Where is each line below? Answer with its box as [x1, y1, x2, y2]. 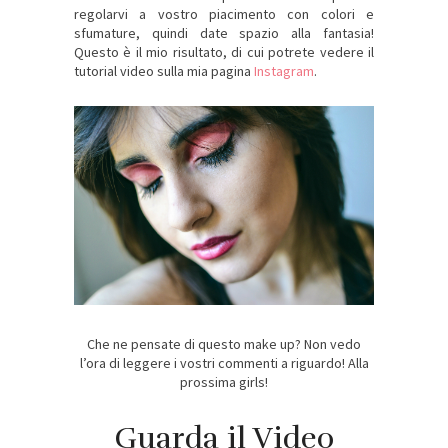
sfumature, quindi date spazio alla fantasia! [74, 23, 374, 42]
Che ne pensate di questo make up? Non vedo [87, 335, 361, 354]
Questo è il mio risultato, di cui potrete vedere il [74, 42, 374, 61]
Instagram [254, 61, 314, 80]
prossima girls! [180, 373, 268, 392]
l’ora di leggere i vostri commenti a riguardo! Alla [79, 354, 369, 373]
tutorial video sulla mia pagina [74, 61, 254, 80]
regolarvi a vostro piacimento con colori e [74, 4, 374, 23]
